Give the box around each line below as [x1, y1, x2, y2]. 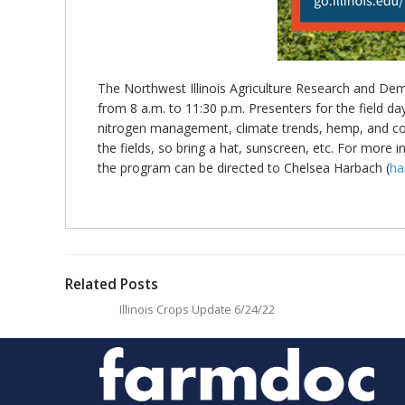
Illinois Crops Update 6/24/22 [119, 301, 275, 317]
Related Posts [65, 274, 158, 294]
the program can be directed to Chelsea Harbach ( [98, 159, 390, 177]
